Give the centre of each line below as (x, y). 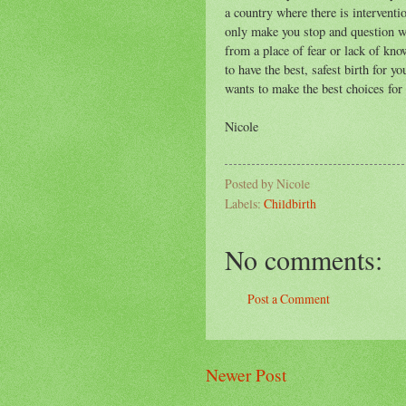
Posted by (251, 183)
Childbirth (290, 203)
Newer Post (246, 375)
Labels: (244, 203)
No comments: (304, 259)
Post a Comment (289, 298)
